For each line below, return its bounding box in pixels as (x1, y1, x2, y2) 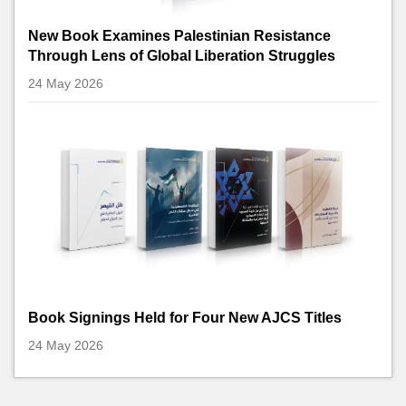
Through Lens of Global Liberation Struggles (28, 47, 335, 63)
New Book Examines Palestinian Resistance (28, 27, 331, 43)
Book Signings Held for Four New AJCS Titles (28, 309, 342, 325)
